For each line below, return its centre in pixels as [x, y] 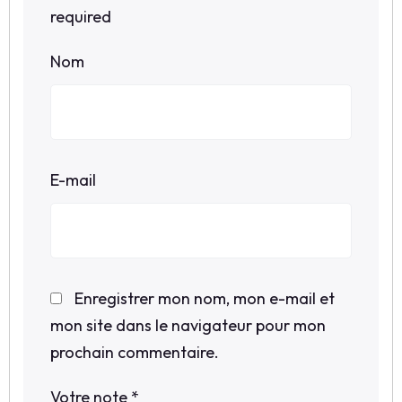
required [81, 17]
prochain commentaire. [135, 353]
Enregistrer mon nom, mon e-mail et [205, 299]
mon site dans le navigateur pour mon [188, 326]
